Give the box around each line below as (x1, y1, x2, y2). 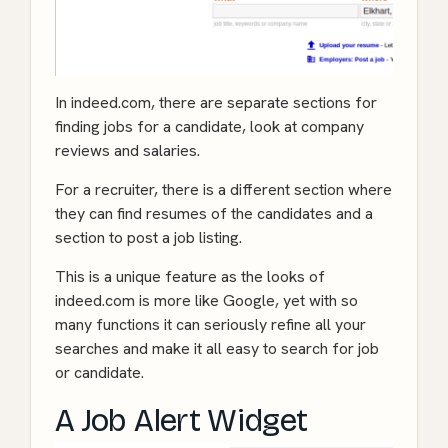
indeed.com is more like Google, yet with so (55, 290, 358, 312)
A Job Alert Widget (55, 401, 308, 441)
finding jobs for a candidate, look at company (55, 116, 364, 138)
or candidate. (55, 362, 144, 384)
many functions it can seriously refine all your (55, 314, 366, 336)
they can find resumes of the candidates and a (55, 203, 373, 225)
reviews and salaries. (55, 140, 200, 162)
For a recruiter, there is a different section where (55, 179, 392, 201)
